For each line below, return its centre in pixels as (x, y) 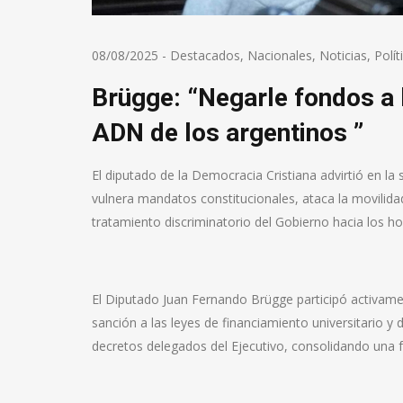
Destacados (205, 56)
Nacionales (280, 56)
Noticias (343, 56)
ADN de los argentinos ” (228, 133)
